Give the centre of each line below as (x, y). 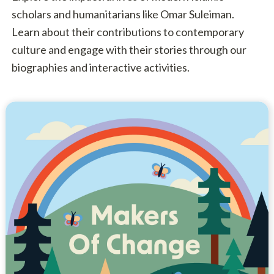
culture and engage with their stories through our (129, 50)
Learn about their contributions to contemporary (128, 32)
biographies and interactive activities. (100, 68)
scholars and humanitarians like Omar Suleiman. (123, 14)
